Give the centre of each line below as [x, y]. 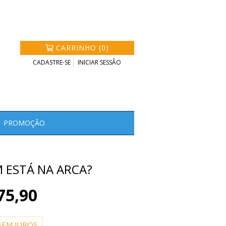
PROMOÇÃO [24, 123]
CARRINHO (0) [82, 48]
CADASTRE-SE [52, 62]
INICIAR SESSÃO [100, 62]
